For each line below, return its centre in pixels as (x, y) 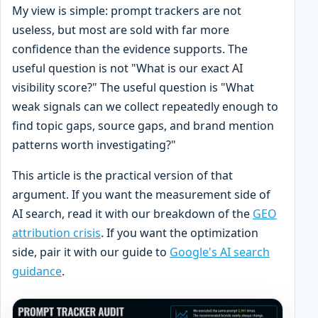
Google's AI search (220, 252)
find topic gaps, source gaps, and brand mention (143, 125)
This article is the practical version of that (122, 175)
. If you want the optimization (180, 232)
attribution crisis (56, 232)
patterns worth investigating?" (94, 144)
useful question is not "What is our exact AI (127, 68)
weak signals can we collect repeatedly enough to (145, 106)
